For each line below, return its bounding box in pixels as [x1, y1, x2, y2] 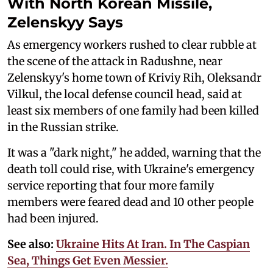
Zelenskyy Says [7, 13, 123, 32]
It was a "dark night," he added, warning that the [7, 146, 261, 160]
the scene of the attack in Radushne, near [7, 54, 222, 69]
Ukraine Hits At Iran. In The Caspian [56, 237, 250, 252]
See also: [7, 237, 54, 252]
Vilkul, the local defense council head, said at [7, 87, 242, 102]
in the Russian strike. [7, 120, 119, 135]
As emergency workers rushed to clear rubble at [7, 38, 257, 52]
